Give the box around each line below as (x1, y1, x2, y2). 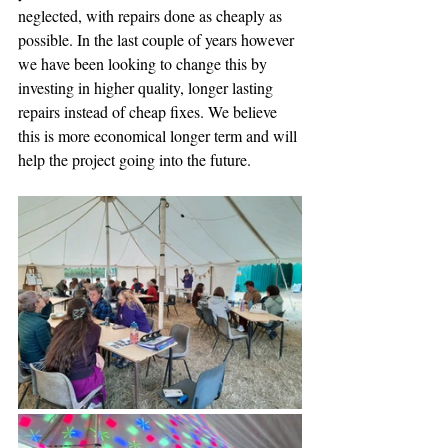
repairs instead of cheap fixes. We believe (18, 101, 281, 122)
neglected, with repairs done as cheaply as (18, 5, 286, 26)
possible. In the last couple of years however (18, 29, 298, 50)
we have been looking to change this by (18, 53, 271, 74)
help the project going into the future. (18, 149, 251, 170)
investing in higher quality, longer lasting (18, 77, 277, 98)
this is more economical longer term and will (18, 125, 301, 146)
